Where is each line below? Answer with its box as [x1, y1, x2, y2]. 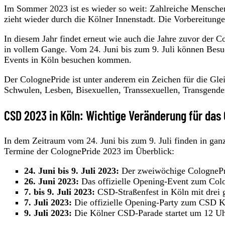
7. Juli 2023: [24, 197, 72, 208]
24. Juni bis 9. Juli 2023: [24, 166, 119, 176]
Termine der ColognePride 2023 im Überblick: [4, 146, 174, 157]
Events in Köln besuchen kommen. [4, 55, 132, 65]
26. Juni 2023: [24, 176, 79, 187]
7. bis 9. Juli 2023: [24, 187, 95, 197]
